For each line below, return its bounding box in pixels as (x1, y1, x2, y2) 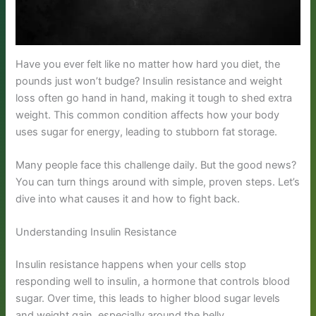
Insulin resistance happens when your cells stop (16, 258, 247, 272)
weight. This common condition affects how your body (16, 108, 280, 121)
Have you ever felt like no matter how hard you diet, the (16, 57, 281, 71)
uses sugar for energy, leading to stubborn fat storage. (16, 125, 278, 138)
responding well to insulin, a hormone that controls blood (16, 275, 291, 288)
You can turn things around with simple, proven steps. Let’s (16, 176, 300, 188)
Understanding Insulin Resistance (16, 226, 177, 239)
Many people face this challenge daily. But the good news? (16, 159, 297, 171)
